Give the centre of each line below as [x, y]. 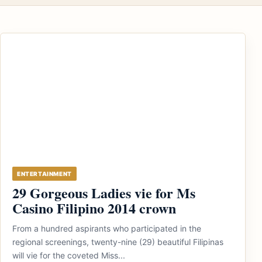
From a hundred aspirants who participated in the [107, 228]
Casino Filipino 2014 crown [94, 208]
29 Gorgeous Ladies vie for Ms [104, 193]
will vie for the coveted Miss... [69, 255]
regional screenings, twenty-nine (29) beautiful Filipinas [118, 242]
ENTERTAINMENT [44, 174]
